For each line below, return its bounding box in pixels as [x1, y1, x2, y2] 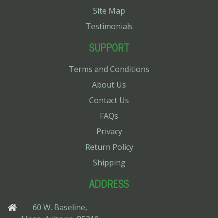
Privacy [96, 126, 122, 137]
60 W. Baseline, [33, 201, 87, 213]
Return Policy [85, 141, 133, 152]
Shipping [92, 157, 126, 168]
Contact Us [89, 94, 129, 106]
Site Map [93, 5, 125, 16]
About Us [92, 79, 126, 90]
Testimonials [85, 20, 133, 32]
